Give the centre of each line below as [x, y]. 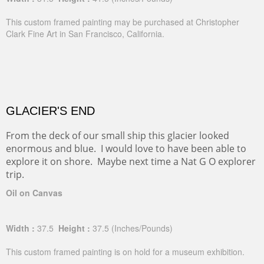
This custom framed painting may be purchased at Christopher [123, 22]
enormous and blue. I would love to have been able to [126, 148]
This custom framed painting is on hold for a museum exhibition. [125, 252]
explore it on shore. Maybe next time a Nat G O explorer [131, 161]
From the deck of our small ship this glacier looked [118, 136]
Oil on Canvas [34, 193]
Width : [20, 228]
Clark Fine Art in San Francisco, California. [85, 34]
